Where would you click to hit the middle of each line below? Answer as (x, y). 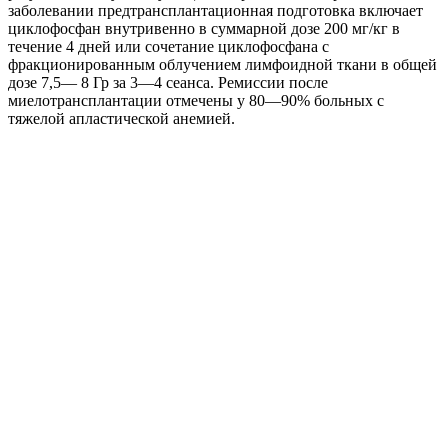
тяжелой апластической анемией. (121, 118)
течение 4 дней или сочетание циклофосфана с (168, 46)
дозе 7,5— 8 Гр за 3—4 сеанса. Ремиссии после (168, 82)
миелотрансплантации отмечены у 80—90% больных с (196, 100)
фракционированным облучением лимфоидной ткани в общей (222, 64)
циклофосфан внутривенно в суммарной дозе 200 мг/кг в (204, 28)
